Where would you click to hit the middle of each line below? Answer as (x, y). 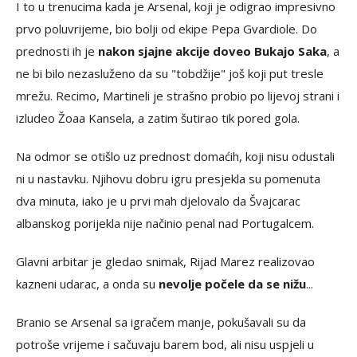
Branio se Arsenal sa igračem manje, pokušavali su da (161, 322)
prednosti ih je (57, 51)
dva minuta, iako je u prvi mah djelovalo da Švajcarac (158, 201)
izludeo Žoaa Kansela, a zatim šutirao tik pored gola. (158, 118)
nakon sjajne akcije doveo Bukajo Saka (212, 51)
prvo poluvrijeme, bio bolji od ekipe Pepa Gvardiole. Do (167, 29)
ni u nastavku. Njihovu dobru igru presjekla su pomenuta (168, 178)
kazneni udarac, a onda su (87, 284)
